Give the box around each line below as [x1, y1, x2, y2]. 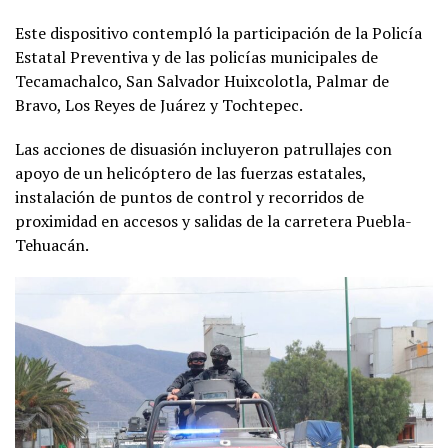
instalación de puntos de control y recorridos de [15, 185, 364, 208]
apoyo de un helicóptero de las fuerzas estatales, [15, 161, 366, 184]
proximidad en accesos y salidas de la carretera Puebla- [15, 209, 412, 232]
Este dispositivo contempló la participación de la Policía [15, 21, 422, 44]
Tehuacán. [15, 233, 88, 256]
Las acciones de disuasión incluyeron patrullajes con [15, 137, 392, 160]
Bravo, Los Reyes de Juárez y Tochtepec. [15, 93, 302, 116]
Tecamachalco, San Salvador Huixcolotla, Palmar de [15, 69, 389, 92]
